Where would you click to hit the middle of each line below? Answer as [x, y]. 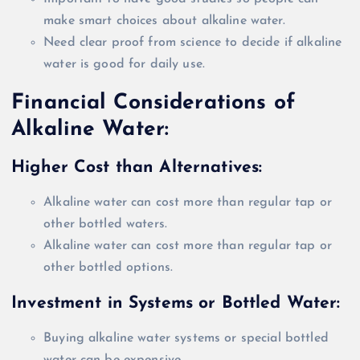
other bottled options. [108, 268]
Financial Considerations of [153, 103]
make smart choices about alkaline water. [164, 21]
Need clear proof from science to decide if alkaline [193, 43]
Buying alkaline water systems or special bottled [186, 339]
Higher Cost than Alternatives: [137, 167]
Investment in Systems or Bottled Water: [176, 303]
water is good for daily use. [125, 65]
